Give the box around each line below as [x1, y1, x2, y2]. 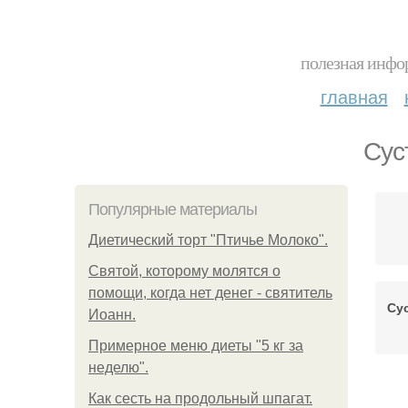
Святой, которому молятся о [88, 263, 280, 279]
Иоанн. [88, 307, 136, 322]
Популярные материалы [88, 200, 257, 219]
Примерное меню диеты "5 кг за [88, 338, 303, 353]
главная [320, 83, 388, 109]
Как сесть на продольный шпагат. [88, 391, 312, 406]
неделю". [88, 360, 148, 375]
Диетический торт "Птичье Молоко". [88, 232, 328, 248]
